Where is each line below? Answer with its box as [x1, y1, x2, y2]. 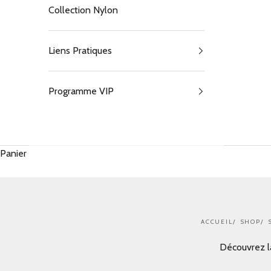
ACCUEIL [201, 218, 233, 226]
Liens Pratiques [48, 44, 112, 56]
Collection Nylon [48, 4, 118, 16]
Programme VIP [48, 85, 114, 97]
